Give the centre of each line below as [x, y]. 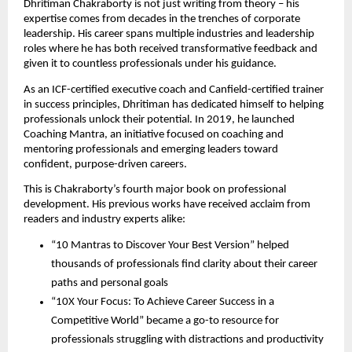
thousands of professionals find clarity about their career [184, 265]
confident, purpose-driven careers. [105, 164]
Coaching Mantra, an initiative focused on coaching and [154, 134]
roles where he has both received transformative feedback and [170, 49]
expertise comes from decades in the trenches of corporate [162, 20]
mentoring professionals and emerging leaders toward [151, 149]
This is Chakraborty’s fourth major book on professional [155, 190]
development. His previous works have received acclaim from [167, 205]
